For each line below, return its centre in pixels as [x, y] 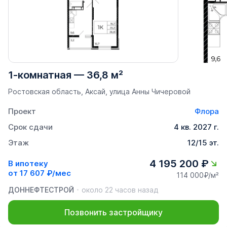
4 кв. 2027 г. [196, 127]
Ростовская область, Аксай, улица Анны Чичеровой [99, 91]
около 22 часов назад [120, 190]
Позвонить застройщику [113, 212]
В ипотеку [28, 164]
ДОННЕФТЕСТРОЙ [41, 190]
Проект [22, 111]
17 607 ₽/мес [45, 173]
